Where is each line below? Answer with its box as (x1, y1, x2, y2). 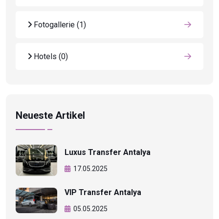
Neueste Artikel (16, 109, 85, 122)
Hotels (32, 52, 59, 62)
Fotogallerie (32, 20, 77, 30)
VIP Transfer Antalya (65, 187, 141, 197)
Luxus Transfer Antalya (65, 148, 151, 157)
